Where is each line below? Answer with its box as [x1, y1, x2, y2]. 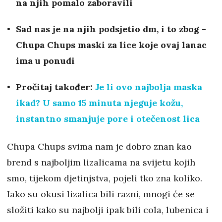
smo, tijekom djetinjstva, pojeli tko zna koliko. [7, 172, 202, 184]
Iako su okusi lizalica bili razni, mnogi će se [7, 188, 195, 200]
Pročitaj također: [16, 81, 95, 93]
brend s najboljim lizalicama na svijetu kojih [7, 157, 195, 168]
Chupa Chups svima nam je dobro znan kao [7, 141, 192, 153]
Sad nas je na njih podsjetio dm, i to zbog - [16, 23, 206, 35]
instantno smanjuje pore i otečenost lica [16, 113, 200, 125]
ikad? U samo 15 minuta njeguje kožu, [16, 97, 183, 109]
